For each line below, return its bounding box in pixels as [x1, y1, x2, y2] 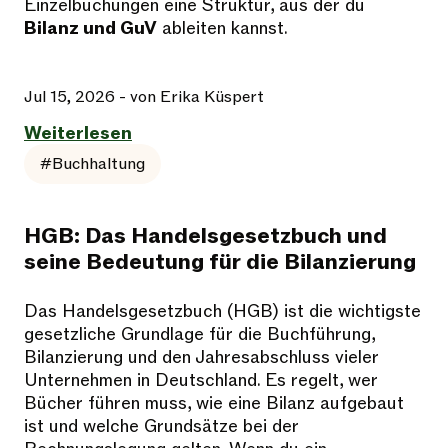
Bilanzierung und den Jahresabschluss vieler [24, 346, 379, 370]
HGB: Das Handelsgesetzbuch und [24, 222, 387, 252]
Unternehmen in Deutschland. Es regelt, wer [24, 369, 378, 393]
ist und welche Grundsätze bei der [24, 415, 299, 439]
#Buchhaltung [40, 153, 145, 176]
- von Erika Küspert [119, 86, 264, 109]
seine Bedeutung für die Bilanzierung [24, 248, 416, 278]
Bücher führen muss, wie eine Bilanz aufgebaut [24, 392, 404, 416]
